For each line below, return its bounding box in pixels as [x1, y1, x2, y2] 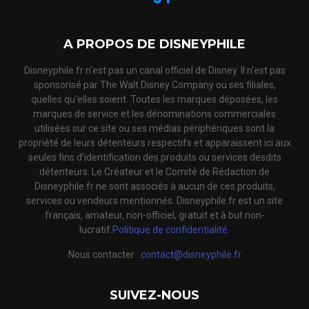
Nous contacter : [68, 249, 141, 261]
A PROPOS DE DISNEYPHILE [63, 37, 246, 52]
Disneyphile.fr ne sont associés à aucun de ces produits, [34, 181, 275, 192]
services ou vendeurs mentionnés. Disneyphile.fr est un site [26, 195, 283, 207]
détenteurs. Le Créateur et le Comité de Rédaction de [39, 166, 270, 178]
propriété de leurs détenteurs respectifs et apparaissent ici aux [18, 137, 291, 149]
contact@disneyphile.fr [140, 249, 241, 261]
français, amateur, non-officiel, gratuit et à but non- [44, 210, 265, 221]
